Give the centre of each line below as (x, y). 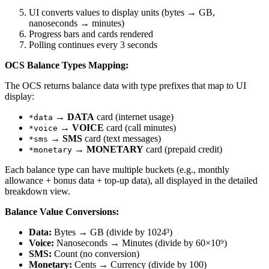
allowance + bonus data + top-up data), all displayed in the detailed (131, 181)
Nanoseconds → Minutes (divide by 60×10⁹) (141, 243)
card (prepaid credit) (183, 150)
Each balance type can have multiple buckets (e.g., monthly (117, 170)
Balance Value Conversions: (62, 212)
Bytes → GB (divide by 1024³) (112, 232)
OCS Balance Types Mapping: (67, 65)
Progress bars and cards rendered (91, 34)
